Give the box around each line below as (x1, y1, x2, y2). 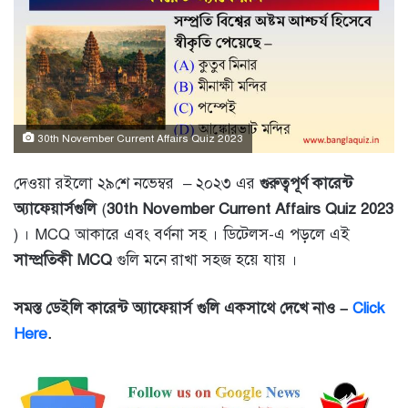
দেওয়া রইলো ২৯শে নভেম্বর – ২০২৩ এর (14, 174, 260, 194)
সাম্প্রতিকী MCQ (14, 250, 112, 270)
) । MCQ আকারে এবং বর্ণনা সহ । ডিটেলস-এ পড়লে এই (14, 225, 350, 245)
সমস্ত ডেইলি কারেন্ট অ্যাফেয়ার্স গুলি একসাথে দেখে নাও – (14, 299, 352, 319)
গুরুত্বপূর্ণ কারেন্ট (260, 174, 352, 194)
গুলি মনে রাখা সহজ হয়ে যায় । (112, 250, 298, 270)
